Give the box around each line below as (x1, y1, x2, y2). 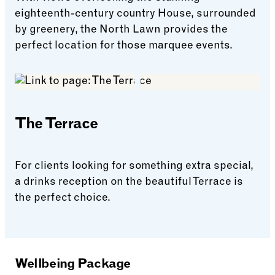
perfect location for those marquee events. (15, 40, 233, 52)
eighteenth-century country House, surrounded (15, 8, 256, 20)
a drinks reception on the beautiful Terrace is (15, 176, 243, 188)
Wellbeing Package (15, 258, 131, 271)
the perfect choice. (15, 192, 110, 204)
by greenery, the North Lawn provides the (15, 24, 228, 36)
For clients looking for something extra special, (15, 160, 254, 172)
